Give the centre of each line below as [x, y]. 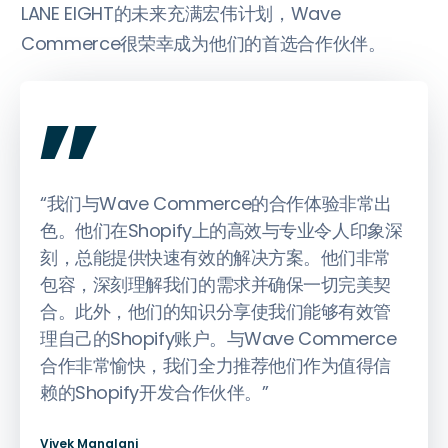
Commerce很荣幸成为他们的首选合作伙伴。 [203, 44]
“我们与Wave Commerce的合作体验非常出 [216, 203]
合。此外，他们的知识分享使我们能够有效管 [215, 311]
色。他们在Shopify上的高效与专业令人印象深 [221, 230]
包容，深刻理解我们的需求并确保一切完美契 [215, 284]
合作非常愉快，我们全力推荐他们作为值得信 [215, 365]
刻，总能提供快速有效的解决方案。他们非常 [215, 257]
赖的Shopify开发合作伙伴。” [154, 392]
